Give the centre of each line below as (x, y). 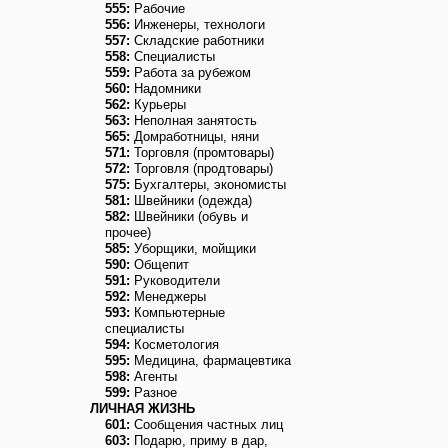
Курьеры (158, 104)
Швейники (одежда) (191, 200)
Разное (153, 392)
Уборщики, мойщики (193, 248)
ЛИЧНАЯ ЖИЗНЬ (142, 408)
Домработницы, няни (194, 136)
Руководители (175, 280)
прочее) (128, 232)
